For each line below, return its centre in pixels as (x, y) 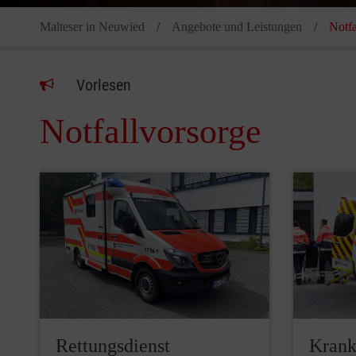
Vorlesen (104, 85)
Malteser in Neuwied (92, 27)
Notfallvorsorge (151, 132)
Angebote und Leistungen (237, 27)
